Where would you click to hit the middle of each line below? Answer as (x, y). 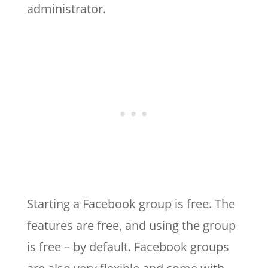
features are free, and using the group (131, 225)
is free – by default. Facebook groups (128, 246)
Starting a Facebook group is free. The (131, 203)
